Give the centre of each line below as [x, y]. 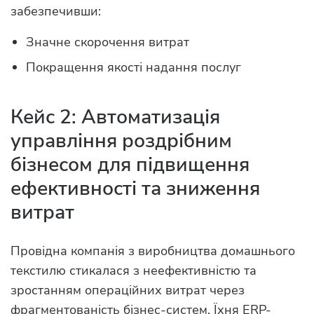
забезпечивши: [56, 12]
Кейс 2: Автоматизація [115, 117]
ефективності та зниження [135, 189]
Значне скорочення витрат [108, 42]
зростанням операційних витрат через [128, 291]
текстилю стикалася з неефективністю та [134, 271]
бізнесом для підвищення [130, 165]
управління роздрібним [121, 141]
